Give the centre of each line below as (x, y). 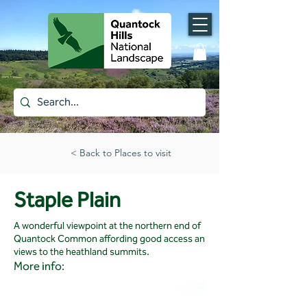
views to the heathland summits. (82, 252)
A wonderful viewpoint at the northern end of (107, 226)
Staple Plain (67, 200)
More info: (39, 266)
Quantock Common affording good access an (109, 239)
